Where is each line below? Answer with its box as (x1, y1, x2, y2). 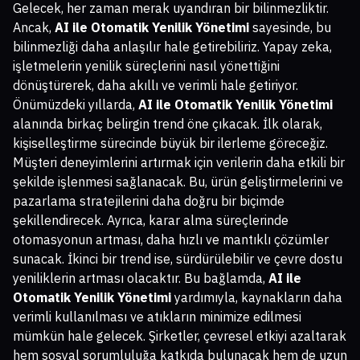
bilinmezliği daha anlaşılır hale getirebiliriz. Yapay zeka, (13, 38, 332, 55)
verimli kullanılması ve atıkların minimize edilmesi (13, 308, 301, 325)
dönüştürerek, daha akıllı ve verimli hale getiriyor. (13, 76, 298, 93)
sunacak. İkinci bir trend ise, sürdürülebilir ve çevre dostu (13, 250, 342, 267)
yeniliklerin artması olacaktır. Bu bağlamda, (13, 269, 268, 286)
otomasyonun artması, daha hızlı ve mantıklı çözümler (13, 231, 329, 247)
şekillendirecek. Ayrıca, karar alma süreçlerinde (13, 211, 288, 228)
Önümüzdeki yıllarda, (13, 96, 138, 112)
